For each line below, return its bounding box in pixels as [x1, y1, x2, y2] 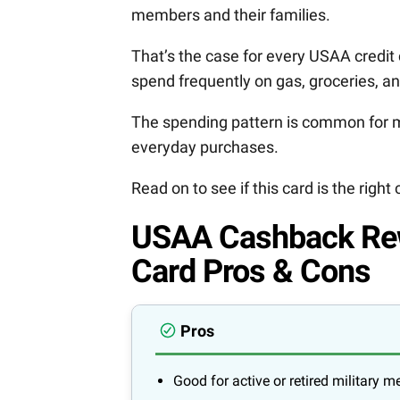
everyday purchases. [131, 137, 279, 157]
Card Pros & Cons [131, 253, 371, 291]
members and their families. [131, 5, 330, 25]
